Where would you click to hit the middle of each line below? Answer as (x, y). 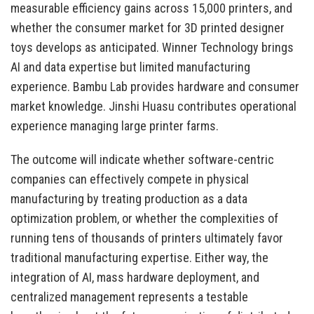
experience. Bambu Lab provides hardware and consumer (155, 87)
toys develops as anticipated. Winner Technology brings (152, 48)
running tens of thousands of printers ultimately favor (147, 238)
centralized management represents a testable (129, 297)
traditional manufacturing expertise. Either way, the (139, 258)
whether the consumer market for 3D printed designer (148, 28)
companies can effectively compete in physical (130, 179)
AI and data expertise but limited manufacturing (130, 67)
